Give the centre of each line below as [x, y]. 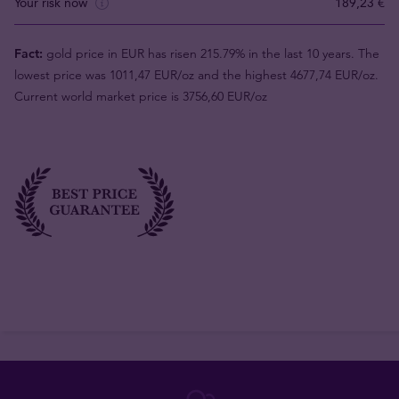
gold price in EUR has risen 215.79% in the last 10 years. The [211, 53]
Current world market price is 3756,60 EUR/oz [141, 96]
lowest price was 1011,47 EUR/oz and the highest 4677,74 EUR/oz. [196, 74]
